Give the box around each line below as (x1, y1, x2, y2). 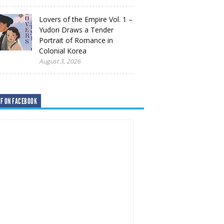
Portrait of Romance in (39, 35, 113, 45)
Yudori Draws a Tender (39, 25, 113, 34)
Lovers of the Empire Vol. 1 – (39, 14, 132, 24)
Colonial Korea (39, 46, 86, 55)
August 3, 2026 (39, 57, 80, 65)
